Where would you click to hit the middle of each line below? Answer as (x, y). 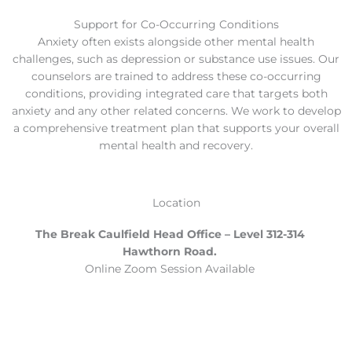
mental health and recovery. (176, 146)
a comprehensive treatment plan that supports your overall (176, 128)
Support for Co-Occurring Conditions (176, 25)
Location (176, 203)
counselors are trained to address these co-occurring (176, 77)
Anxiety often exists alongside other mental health (176, 42)
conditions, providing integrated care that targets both (176, 94)
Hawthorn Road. (170, 252)
